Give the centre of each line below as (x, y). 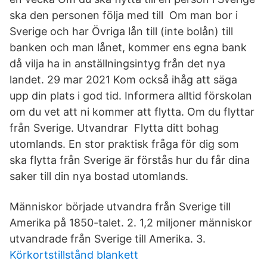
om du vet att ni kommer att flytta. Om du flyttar (132, 112)
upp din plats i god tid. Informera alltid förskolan (131, 96)
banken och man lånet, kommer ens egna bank (128, 47)
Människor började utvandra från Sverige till (120, 207)
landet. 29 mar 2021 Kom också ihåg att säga (123, 80)
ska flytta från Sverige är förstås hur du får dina (130, 160)
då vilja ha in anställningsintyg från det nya (117, 63)
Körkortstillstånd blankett (74, 255)
